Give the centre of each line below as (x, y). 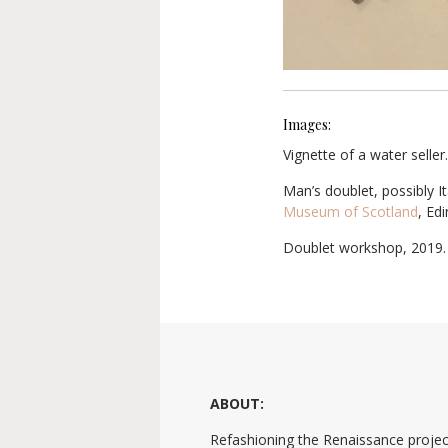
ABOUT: (237, 403)
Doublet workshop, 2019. (364, 247)
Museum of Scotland (350, 211)
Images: (306, 124)
